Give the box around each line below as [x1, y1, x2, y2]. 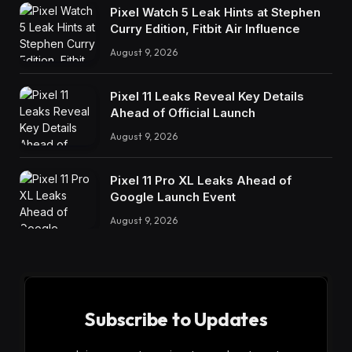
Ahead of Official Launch [110, 104, 255, 120]
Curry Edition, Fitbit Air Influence [110, 21, 300, 37]
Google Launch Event [110, 189, 236, 204]
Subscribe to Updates [84, 307, 268, 332]
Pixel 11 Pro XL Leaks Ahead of [110, 172, 291, 188]
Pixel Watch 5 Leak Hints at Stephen [110, 5, 321, 20]
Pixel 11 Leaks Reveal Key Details [110, 88, 304, 104]
